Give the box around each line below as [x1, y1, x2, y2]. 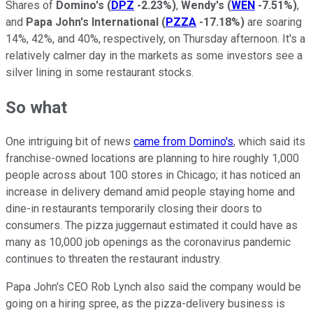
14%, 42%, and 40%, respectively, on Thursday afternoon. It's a [6, 31, 305, 45]
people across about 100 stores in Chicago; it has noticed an [6, 168, 300, 182]
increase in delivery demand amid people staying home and [6, 185, 295, 199]
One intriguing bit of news [6, 135, 133, 149]
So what [6, 97, 67, 117]
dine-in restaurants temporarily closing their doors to [6, 202, 262, 216]
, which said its [233, 135, 305, 149]
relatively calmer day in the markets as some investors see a [6, 48, 303, 62]
